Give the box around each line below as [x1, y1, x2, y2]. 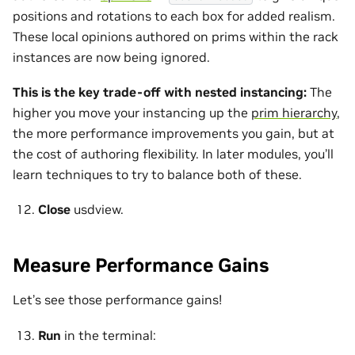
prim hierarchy [251, 104, 337, 120]
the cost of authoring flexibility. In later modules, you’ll [13, 145, 334, 162]
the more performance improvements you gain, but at [13, 124, 334, 141]
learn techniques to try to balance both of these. [13, 166, 302, 182]
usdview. [71, 201, 124, 218]
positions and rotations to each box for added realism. [13, 7, 335, 24]
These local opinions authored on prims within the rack [13, 28, 338, 44]
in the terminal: [61, 326, 156, 343]
